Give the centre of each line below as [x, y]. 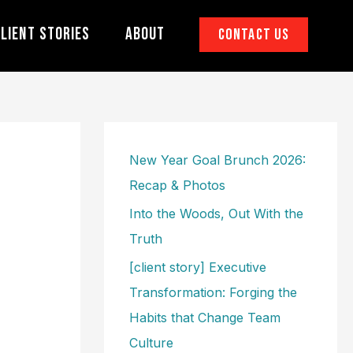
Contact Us [254, 35]
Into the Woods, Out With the [216, 214]
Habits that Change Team [205, 318]
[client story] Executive [198, 267]
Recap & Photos [177, 185]
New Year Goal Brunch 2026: [217, 160]
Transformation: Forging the [213, 292]
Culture [151, 343]
